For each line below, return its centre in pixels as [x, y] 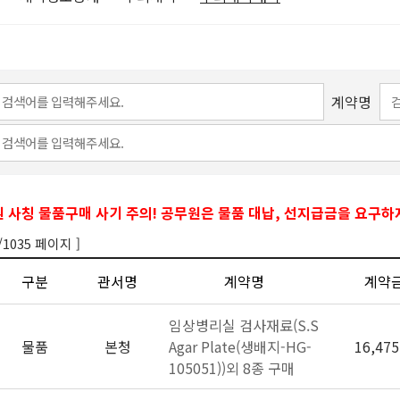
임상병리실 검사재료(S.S [244, 325]
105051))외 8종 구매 [232, 368]
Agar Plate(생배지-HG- [240, 346]
